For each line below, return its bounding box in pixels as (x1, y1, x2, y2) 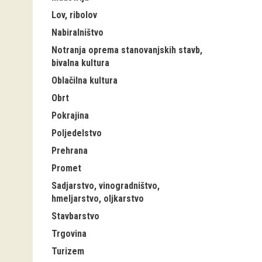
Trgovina (51, 228, 87, 239)
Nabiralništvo (51, 27, 104, 38)
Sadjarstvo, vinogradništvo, (51, 180, 160, 191)
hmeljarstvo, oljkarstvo (51, 193, 144, 204)
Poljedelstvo (51, 127, 102, 139)
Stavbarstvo (51, 211, 99, 222)
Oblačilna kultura (51, 75, 118, 86)
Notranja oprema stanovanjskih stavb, (51, 44, 202, 56)
